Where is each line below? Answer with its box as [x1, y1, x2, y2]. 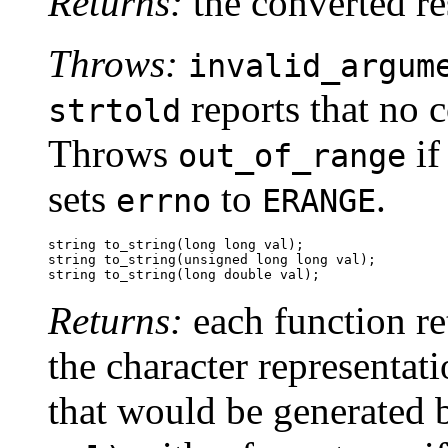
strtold [48, 93, 181, 130]
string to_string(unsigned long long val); [48, 252, 376, 268]
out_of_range [178, 138, 406, 175]
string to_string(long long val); [48, 237, 304, 253]
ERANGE [262, 183, 376, 220]
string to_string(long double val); [48, 267, 320, 283]
